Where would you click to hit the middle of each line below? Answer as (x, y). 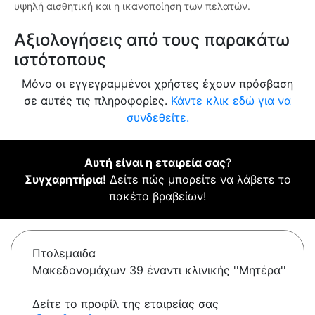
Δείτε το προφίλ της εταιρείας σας (126, 304)
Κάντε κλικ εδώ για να (231, 101)
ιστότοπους (60, 60)
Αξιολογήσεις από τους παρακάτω (152, 40)
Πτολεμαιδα (64, 253)
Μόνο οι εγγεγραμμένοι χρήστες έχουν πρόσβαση (157, 84)
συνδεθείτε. (157, 118)
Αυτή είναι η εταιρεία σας (155, 163)
